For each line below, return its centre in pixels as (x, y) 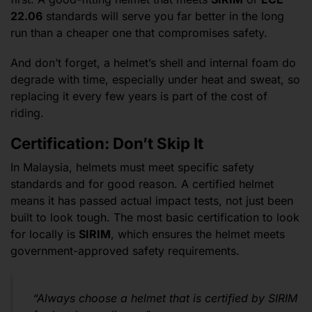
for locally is (45, 234)
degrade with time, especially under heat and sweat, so (155, 80)
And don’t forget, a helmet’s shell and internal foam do (153, 63)
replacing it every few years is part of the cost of (139, 96)
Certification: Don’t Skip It (107, 143)
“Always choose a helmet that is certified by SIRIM (165, 298)
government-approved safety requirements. (125, 250)
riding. (27, 113)
